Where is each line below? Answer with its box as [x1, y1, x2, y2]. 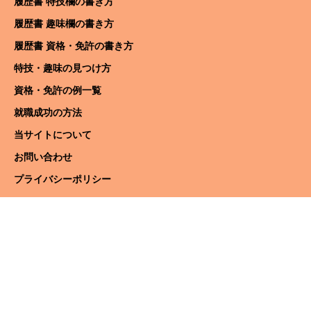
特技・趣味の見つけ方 [14, 62, 111, 74]
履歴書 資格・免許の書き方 [14, 40, 133, 51]
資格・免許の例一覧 [14, 85, 101, 96]
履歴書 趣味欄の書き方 [14, 18, 114, 29]
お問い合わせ [14, 151, 72, 162]
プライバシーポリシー [14, 174, 111, 185]
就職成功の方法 [14, 107, 82, 118]
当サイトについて [14, 129, 92, 140]
